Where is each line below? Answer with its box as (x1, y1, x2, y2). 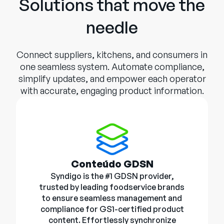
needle (86, 16, 138, 38)
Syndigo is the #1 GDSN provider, (50, 171, 174, 181)
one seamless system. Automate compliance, (19, 61, 204, 72)
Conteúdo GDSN (70, 157, 153, 170)
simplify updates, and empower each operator (18, 73, 206, 84)
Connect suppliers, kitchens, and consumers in (16, 49, 207, 60)
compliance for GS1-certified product (40, 204, 184, 214)
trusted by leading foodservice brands (39, 182, 184, 192)
